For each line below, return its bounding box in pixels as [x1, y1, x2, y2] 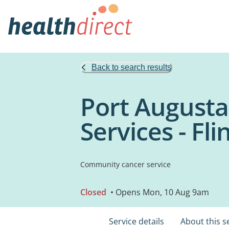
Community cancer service [80, 159, 171, 169]
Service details [109, 216, 164, 227]
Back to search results [91, 63, 171, 72]
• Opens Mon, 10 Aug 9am [108, 187, 209, 198]
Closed [80, 187, 106, 198]
